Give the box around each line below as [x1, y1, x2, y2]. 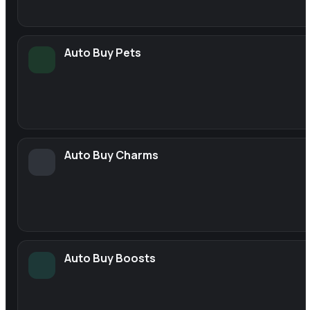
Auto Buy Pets [64, 44, 142, 60]
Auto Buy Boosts [64, 250, 156, 266]
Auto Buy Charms [64, 147, 159, 163]
